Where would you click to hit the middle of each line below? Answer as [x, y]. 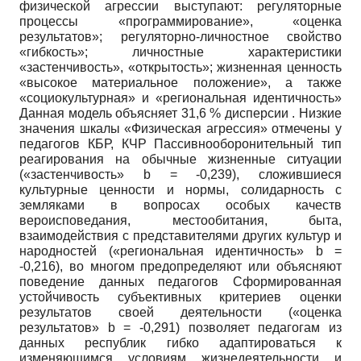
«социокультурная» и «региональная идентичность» [180, 98]
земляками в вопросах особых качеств [180, 205]
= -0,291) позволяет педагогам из [233, 328]
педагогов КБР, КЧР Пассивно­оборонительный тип [180, 144]
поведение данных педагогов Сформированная [180, 282]
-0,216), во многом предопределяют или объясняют [180, 267]
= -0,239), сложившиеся [255, 175]
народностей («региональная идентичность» [168, 251]
